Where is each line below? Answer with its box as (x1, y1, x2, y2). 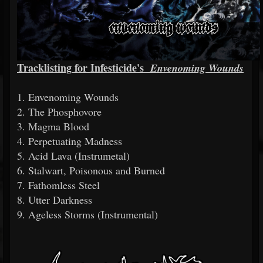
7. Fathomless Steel (17, 178, 100, 192)
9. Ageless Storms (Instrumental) (17, 207, 158, 221)
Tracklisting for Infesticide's (17, 60, 144, 75)
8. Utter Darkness (17, 193, 92, 207)
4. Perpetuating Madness (17, 134, 122, 148)
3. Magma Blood (17, 119, 89, 133)
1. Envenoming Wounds (17, 90, 119, 104)
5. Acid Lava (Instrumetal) (17, 149, 130, 163)
